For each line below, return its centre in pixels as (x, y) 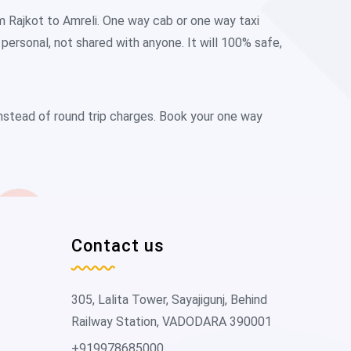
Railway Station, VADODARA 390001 (172, 322)
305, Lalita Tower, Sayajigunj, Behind (169, 300)
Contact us (118, 246)
